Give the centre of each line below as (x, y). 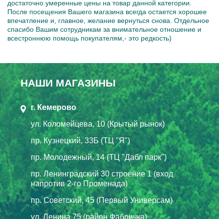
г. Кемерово (54, 107)
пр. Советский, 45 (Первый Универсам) (102, 200)
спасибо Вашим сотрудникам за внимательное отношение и (104, 29)
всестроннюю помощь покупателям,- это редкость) (89, 38)
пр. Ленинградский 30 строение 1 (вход (102, 174)
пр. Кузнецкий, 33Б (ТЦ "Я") (80, 140)
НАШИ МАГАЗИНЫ (68, 83)
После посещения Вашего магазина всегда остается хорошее (107, 11)
